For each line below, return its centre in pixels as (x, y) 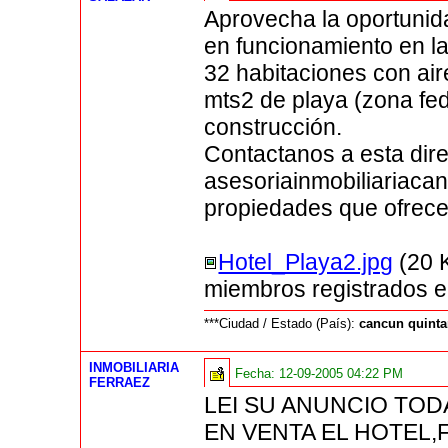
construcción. (273, 127)
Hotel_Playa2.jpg (306, 262)
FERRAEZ (120, 383)
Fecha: (257, 374)
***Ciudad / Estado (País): (282, 324)
